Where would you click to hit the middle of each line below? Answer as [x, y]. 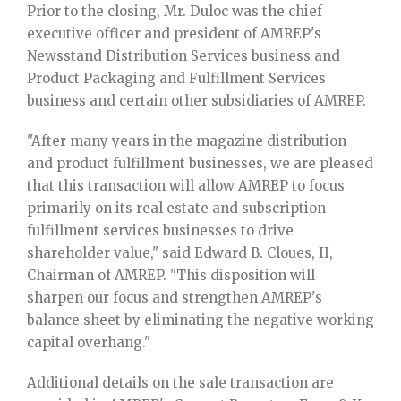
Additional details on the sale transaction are [180, 382]
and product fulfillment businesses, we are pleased [200, 163]
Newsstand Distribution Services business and [183, 55]
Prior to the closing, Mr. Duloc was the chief [175, 11]
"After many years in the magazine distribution [187, 141]
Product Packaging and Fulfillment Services [176, 78]
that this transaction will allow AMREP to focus [186, 185]
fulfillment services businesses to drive [160, 230]
